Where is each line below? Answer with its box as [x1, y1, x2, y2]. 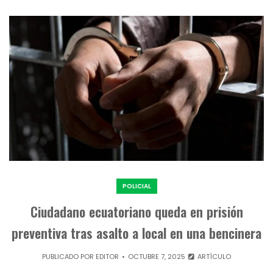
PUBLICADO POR [42, 252, 96, 262]
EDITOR [96, 252, 119, 262]
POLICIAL [122, 182, 151, 191]
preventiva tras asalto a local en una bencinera [12, 223, 261, 243]
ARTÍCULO [195, 252, 231, 262]
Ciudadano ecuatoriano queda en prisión [30, 202, 243, 222]
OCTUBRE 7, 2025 [128, 252, 186, 262]
